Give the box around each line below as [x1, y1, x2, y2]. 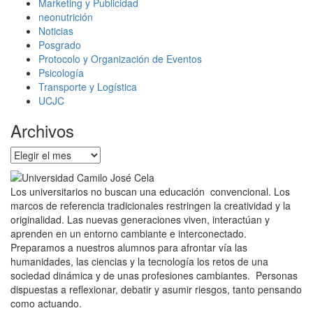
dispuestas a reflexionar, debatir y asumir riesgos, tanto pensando [10, 282, 302, 297]
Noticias [38, 24, 73, 38]
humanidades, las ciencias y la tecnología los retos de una [10, 254, 268, 269]
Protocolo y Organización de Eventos [38, 52, 202, 66]
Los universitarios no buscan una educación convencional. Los [10, 184, 290, 199]
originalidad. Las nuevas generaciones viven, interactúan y [10, 212, 270, 227]
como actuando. [10, 296, 82, 311]
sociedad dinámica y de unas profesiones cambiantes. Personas [10, 268, 298, 283]
